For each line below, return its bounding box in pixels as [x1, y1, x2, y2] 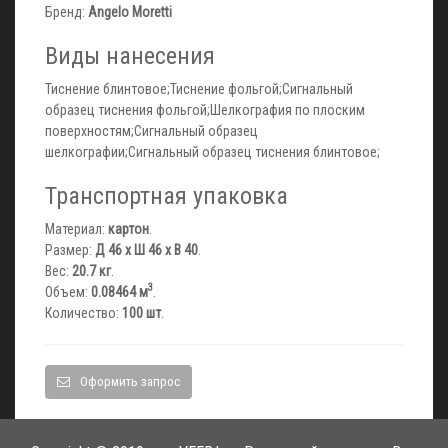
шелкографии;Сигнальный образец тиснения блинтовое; [45, 143, 380, 160]
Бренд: [45, 3, 88, 20]
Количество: [45, 304, 122, 321]
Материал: [45, 220, 108, 237]
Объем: [45, 283, 91, 300]
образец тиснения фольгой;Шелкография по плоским [45, 101, 365, 118]
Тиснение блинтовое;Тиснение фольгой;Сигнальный [45, 80, 353, 97]
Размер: [45, 241, 95, 258]
